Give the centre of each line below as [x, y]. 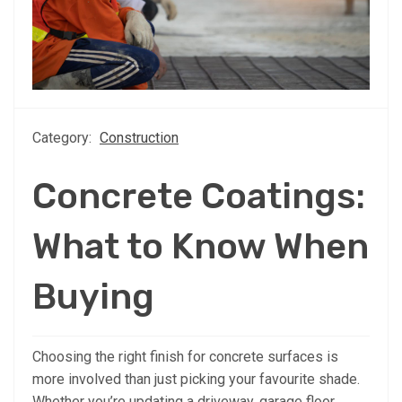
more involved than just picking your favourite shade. [196, 379]
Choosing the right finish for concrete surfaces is [185, 356]
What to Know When [201, 246]
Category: [64, 137]
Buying [93, 296]
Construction [139, 137]
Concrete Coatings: [199, 196]
